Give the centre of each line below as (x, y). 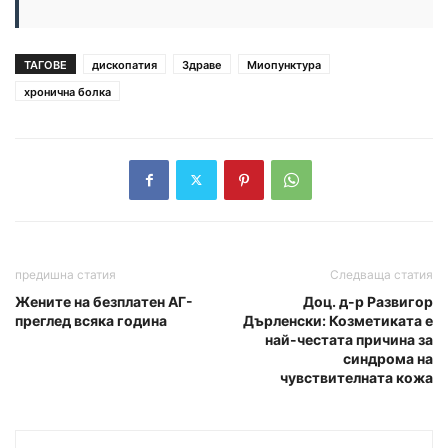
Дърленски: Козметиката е (338, 320)
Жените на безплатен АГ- (104, 301)
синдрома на (388, 358)
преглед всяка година (91, 320)
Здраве (202, 64)
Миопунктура (284, 64)
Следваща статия (381, 274)
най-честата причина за (349, 339)
